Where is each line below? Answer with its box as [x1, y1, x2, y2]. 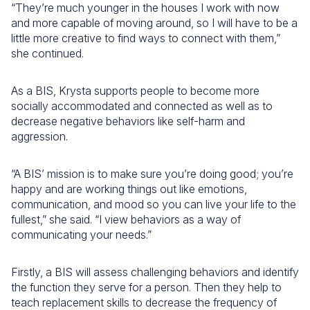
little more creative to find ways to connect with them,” [11, 31, 280, 45]
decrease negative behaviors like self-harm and [11, 114, 245, 128]
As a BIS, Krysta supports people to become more [11, 84, 259, 98]
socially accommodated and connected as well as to [11, 99, 273, 113]
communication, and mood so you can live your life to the [11, 197, 296, 211]
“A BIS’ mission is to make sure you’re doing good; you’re [11, 167, 293, 181]
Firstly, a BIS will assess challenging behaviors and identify [11, 265, 299, 279]
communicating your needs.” [11, 228, 152, 241]
